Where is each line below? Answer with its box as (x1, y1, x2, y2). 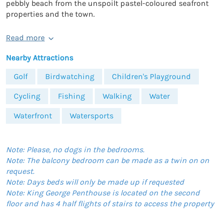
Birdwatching (45, 71, 94, 81)
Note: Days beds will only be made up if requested (6, 177, 184, 187)
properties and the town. (6, 9, 95, 19)
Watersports (70, 110, 113, 120)
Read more (6, 32, 45, 42)
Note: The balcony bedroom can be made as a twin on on (6, 155, 209, 165)
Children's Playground (112, 71, 191, 81)
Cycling (14, 91, 40, 101)
